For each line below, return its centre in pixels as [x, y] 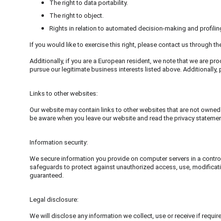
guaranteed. [47, 175]
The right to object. [76, 16]
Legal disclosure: [54, 200]
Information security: [59, 142]
